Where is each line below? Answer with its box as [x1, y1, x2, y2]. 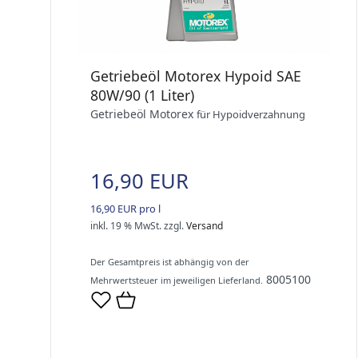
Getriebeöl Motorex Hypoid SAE [90, 66, 301, 86]
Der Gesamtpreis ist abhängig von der [90, 255, 249, 268]
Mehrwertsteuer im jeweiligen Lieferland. [90, 273, 263, 286]
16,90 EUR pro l [90, 201, 161, 216]
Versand [186, 218, 223, 233]
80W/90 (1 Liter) [90, 85, 194, 105]
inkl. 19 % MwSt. [90, 218, 161, 233]
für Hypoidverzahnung [197, 106, 305, 121]
